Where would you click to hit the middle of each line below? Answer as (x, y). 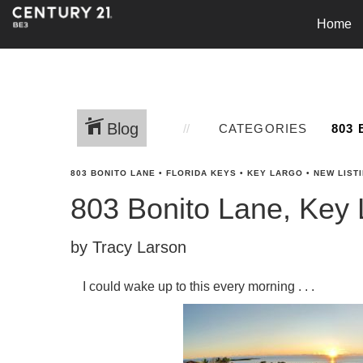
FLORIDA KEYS (201, 173)
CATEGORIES (263, 128)
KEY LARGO (275, 173)
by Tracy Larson (128, 247)
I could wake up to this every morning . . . (199, 286)
